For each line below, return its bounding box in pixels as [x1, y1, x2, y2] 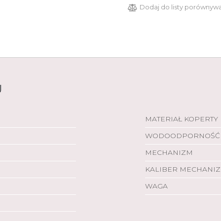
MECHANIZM [145, 148, 193, 157]
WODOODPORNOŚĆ [145, 131, 220, 140]
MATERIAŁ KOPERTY [145, 114, 218, 123]
